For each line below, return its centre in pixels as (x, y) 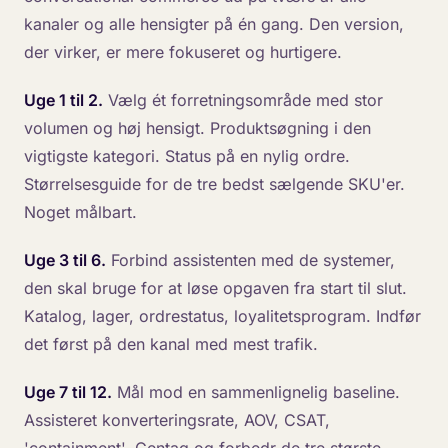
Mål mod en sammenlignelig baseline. (256, 392)
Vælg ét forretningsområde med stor (243, 100)
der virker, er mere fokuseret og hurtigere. (183, 52)
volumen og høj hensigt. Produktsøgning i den (197, 128)
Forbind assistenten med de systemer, (250, 260)
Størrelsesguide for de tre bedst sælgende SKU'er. (214, 184)
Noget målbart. (80, 212)
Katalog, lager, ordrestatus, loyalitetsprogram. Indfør (222, 316)
